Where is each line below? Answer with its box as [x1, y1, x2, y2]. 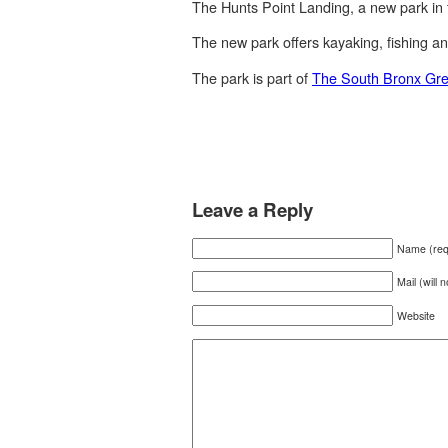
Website [397, 308, 435, 324]
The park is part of [192, 66, 312, 88]
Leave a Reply [192, 195, 313, 223]
